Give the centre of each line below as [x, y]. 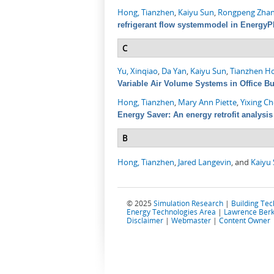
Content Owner [245, 220]
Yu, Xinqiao [138, 71]
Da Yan [174, 71]
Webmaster [191, 220]
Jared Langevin [205, 162]
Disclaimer [145, 220]
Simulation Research [188, 203]
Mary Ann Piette [207, 102]
